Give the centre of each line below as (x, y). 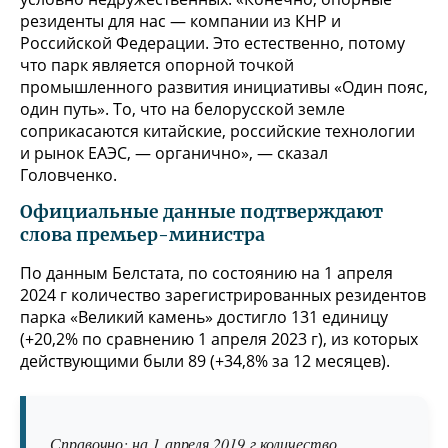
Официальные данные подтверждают (201, 211)
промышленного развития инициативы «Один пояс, (224, 86)
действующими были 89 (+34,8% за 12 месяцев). (205, 360)
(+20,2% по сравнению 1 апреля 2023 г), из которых (219, 338)
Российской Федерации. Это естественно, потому (212, 42)
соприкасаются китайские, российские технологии (217, 130)
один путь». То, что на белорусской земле (182, 108)
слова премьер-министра (142, 234)
